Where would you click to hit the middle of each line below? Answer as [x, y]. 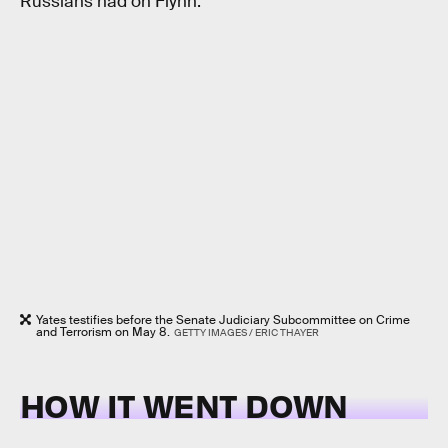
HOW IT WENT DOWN [184, 405]
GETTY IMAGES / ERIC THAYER [246, 332]
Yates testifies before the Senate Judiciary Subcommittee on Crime [223, 319]
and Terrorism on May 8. [103, 331]
